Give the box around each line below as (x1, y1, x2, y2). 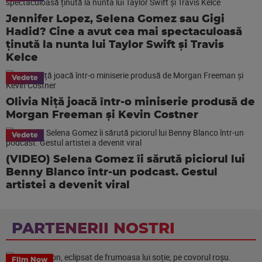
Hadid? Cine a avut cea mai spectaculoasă (6, 27, 242, 37)
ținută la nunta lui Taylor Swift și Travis (6, 40, 224, 50)
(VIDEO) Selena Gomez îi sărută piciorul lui (6, 154, 245, 165)
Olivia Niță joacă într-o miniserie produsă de (6, 97, 255, 108)
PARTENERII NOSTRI (12, 221, 175, 236)
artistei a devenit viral (6, 180, 130, 191)
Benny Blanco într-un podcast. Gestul (6, 167, 218, 178)
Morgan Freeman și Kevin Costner (6, 110, 198, 120)
